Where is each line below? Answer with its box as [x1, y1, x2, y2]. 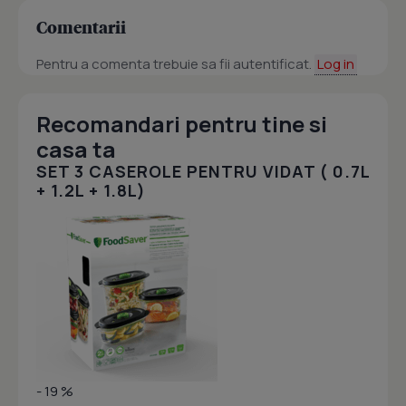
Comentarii [36, 16, 126, 37]
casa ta [36, 134, 116, 164]
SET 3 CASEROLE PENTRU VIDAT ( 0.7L [36, 160, 370, 182]
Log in [317, 54, 354, 73]
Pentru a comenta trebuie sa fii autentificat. [36, 54, 314, 73]
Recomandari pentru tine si [36, 109, 327, 139]
